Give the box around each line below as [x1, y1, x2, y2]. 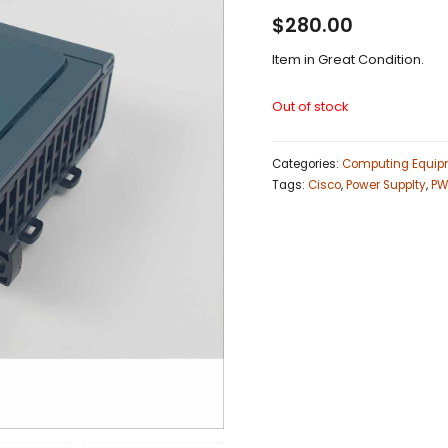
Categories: [272, 156, 342, 173]
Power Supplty [346, 177, 426, 194]
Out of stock [272, 96, 349, 116]
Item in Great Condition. [272, 49, 424, 69]
